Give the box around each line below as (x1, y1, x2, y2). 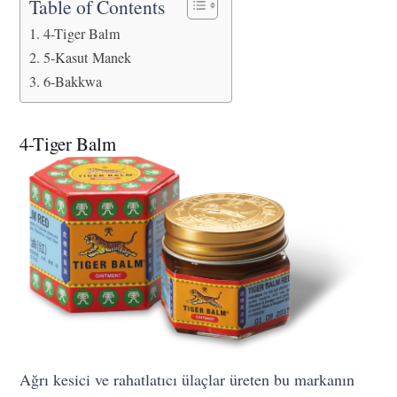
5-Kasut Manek (43, 47, 131, 67)
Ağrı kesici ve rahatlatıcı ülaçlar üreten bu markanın (19, 368, 355, 390)
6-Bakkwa (43, 71, 102, 91)
